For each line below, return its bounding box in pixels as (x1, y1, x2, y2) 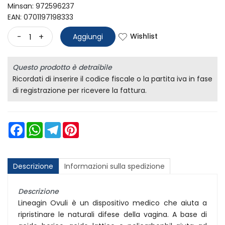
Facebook (25, 121, 55, 130)
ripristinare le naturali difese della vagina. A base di (18, 209, 207, 219)
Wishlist (130, 31, 158, 41)
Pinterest (79, 121, 104, 130)
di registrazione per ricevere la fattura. (13, 85, 147, 95)
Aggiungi (73, 31, 103, 42)
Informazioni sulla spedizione (64, 161, 165, 171)
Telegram (61, 121, 90, 130)
